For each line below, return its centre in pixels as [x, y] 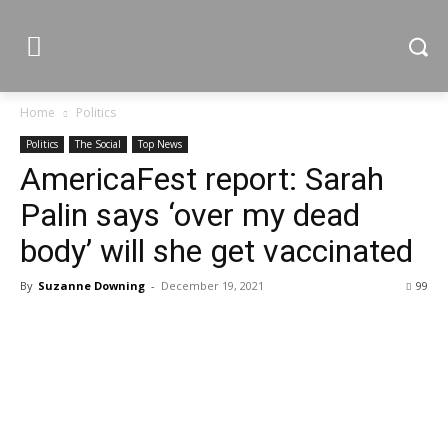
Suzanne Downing [91, 285]
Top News [160, 144]
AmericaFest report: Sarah [202, 179]
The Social [98, 144]
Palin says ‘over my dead [190, 215]
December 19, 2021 [212, 285]
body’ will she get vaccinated [216, 251]
